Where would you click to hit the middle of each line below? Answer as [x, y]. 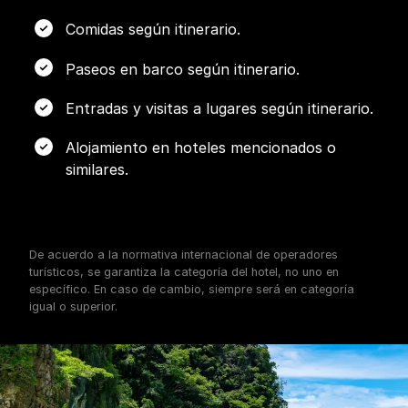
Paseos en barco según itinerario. [183, 69]
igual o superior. [73, 306]
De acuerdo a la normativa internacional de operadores [184, 254]
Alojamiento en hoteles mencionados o [201, 147]
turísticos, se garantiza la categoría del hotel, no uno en [184, 271]
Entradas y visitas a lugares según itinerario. [219, 108]
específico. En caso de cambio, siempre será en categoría [192, 289]
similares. [97, 169]
